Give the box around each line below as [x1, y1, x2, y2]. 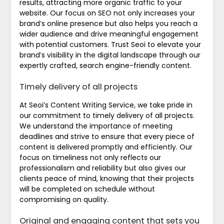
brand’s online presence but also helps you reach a [19, 18, 197, 28]
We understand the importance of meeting [19, 120, 172, 131]
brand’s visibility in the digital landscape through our [19, 49, 200, 60]
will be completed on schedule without [19, 183, 155, 194]
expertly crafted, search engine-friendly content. [19, 60, 191, 70]
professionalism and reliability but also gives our [19, 162, 186, 173]
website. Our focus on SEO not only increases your [19, 7, 195, 18]
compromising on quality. [19, 194, 108, 204]
